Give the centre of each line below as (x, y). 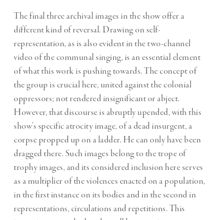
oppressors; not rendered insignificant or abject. (97, 99)
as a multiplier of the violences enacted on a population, (110, 181)
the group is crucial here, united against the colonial (103, 85)
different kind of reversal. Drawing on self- (87, 30)
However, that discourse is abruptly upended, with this (108, 113)
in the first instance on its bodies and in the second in (105, 195)
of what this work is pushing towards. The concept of (105, 71)
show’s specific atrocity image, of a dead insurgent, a (103, 126)
